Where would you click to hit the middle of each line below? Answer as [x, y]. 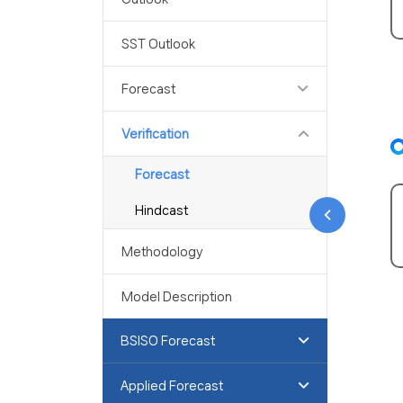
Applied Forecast [172, 385]
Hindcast [161, 210]
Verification [155, 134]
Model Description [177, 296]
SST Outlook [158, 44]
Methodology [162, 251]
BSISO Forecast [168, 340]
